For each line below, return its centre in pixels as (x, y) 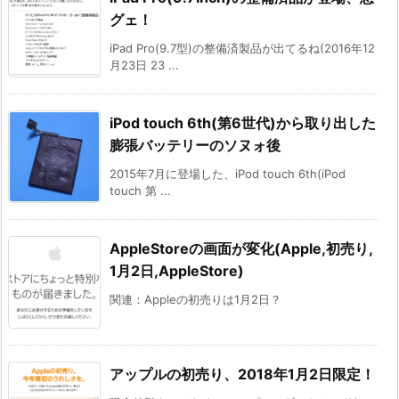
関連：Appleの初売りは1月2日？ (195, 299)
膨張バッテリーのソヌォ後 (195, 145)
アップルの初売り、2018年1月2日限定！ (242, 374)
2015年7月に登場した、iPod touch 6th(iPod (228, 173)
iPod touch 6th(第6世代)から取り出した (243, 122)
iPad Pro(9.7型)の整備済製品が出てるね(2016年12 (242, 48)
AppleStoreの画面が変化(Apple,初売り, (241, 248)
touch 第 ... (140, 190)
